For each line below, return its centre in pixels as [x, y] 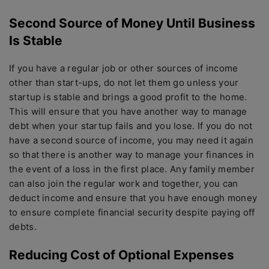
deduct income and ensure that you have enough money [133, 198]
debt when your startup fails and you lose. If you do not [131, 125]
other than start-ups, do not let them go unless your [124, 82]
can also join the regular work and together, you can [124, 183]
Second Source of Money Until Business [132, 23]
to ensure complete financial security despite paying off [132, 212]
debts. [23, 226]
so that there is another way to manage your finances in [132, 154]
